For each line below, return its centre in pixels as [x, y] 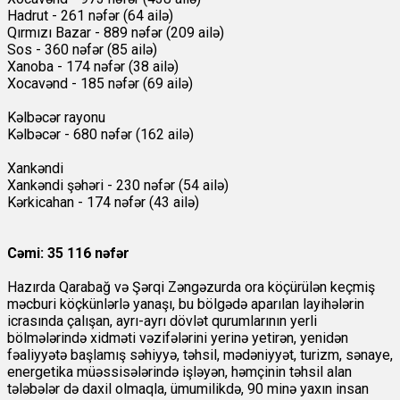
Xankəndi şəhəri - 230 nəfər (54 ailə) [118, 186]
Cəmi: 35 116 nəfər [68, 254]
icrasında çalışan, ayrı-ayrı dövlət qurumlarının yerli [162, 321]
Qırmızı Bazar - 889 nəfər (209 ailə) [116, 33]
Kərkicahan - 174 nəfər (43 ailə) [103, 203]
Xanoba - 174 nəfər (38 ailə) [93, 67]
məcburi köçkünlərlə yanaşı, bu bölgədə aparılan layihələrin [186, 304]
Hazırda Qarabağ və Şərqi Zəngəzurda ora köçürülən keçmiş [191, 287]
